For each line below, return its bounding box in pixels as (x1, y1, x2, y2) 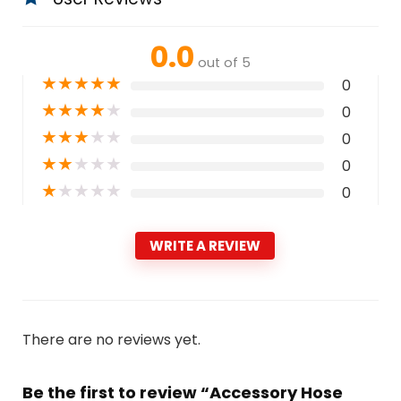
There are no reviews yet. (21, 329, 200, 351)
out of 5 (198, 54, 251, 73)
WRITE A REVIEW (149, 236, 260, 256)
